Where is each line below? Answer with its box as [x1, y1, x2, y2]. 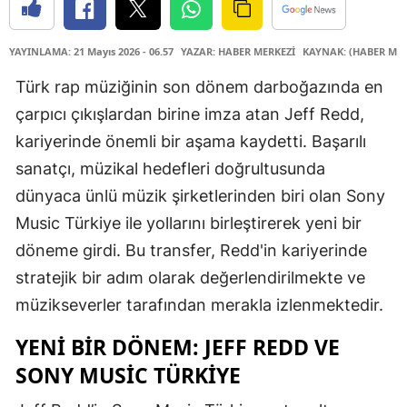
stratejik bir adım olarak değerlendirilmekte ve [15, 268, 365, 288]
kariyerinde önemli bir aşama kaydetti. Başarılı [15, 132, 366, 152]
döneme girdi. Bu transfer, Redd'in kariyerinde [15, 241, 367, 261]
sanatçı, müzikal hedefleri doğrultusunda [15, 159, 325, 179]
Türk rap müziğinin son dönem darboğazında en [15, 77, 383, 97]
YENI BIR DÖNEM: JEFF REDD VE [15, 333, 340, 362]
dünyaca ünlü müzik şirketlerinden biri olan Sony [15, 186, 385, 206]
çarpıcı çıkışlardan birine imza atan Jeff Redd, [15, 104, 364, 124]
